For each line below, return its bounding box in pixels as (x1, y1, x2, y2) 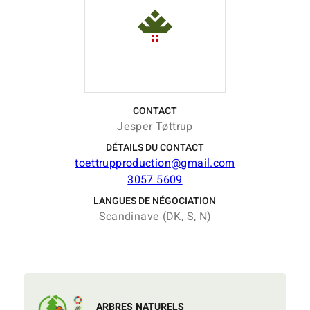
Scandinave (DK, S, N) (98, 208, 212, 225)
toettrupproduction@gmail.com (75, 155, 235, 172)
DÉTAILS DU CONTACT (105, 140, 204, 155)
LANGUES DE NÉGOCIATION (93, 194, 217, 208)
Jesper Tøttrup (117, 118, 193, 135)
